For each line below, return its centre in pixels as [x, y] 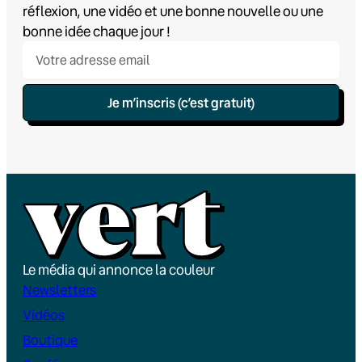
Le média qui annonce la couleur [119, 270]
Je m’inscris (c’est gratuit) [181, 102]
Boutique [50, 340]
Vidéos [44, 315]
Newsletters [59, 290]
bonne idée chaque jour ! [97, 31]
